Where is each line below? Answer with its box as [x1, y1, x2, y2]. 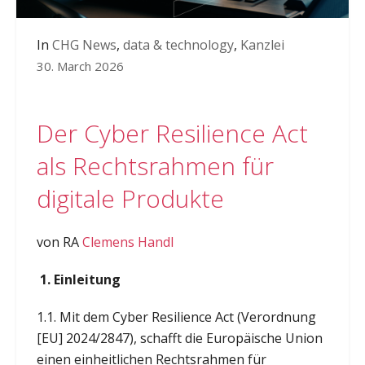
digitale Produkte [36, 181, 224, 215]
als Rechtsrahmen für [36, 148, 274, 182]
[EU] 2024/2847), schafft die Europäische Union [36, 328, 323, 347]
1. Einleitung [36, 270, 121, 288]
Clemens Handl [81, 232, 177, 251]
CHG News [52, 35, 117, 54]
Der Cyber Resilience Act [36, 116, 308, 150]
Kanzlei [240, 35, 284, 54]
